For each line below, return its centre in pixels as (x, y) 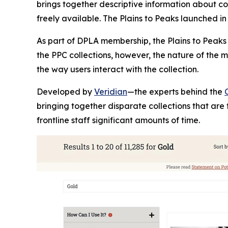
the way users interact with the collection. (118, 69)
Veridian (111, 91)
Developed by (65, 91)
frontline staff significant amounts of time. (119, 120)
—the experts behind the (176, 91)
